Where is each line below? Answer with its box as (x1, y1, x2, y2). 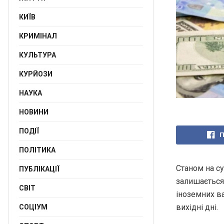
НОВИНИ (19, 108, 48, 116)
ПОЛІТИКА (19, 146, 55, 154)
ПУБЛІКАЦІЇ (19, 165, 59, 173)
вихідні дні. (176, 202, 218, 212)
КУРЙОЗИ (19, 70, 52, 78)
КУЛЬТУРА (19, 51, 56, 59)
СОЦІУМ (19, 203, 47, 211)
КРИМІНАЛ (19, 32, 57, 40)
